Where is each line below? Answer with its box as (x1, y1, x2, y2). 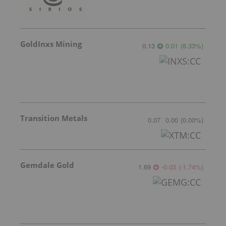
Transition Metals (20, 112, 87, 123)
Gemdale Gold (20, 159, 74, 170)
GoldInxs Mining (20, 38, 82, 49)
